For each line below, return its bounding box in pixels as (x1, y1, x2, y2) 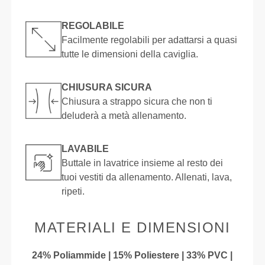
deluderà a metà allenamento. (62, 111, 187, 121)
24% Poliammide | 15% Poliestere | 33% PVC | (32, 250, 233, 261)
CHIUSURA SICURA (62, 82, 153, 93)
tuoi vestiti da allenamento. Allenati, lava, (62, 172, 232, 183)
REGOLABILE (62, 21, 125, 31)
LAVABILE (62, 144, 109, 154)
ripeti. (62, 186, 85, 197)
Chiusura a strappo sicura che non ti (62, 96, 213, 107)
